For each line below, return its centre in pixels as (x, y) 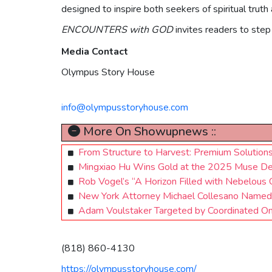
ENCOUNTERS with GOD (117, 29)
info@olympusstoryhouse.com (124, 107)
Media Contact (94, 51)
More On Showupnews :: (148, 131)
